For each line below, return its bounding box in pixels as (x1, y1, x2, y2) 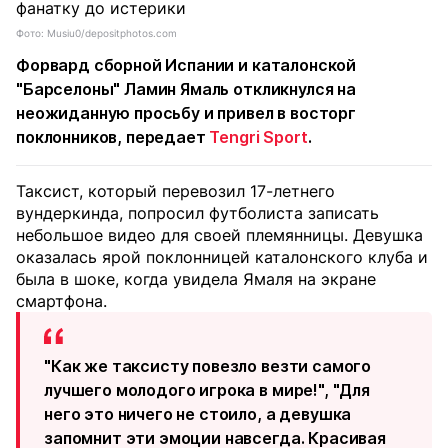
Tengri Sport (209, 127, 308, 147)
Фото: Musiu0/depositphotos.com (16, 27, 177, 39)
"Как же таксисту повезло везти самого (44, 356, 372, 376)
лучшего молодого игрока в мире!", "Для (44, 380, 370, 400)
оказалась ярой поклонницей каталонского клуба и (16, 247, 428, 267)
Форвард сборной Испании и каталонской (16, 55, 357, 75)
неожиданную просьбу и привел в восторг (16, 103, 356, 123)
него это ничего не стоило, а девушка (44, 404, 352, 424)
